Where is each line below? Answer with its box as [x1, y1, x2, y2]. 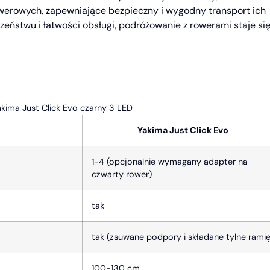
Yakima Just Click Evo [137, 124, 228, 136]
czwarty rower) [92, 168, 152, 180]
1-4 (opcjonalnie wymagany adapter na [92, 155, 248, 167]
